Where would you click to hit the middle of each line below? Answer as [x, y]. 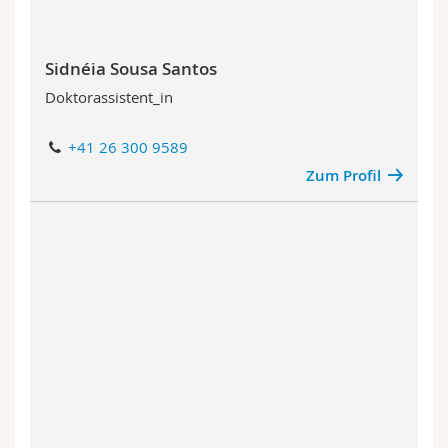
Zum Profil [343, 175]
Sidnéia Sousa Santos [131, 68]
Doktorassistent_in [109, 97]
